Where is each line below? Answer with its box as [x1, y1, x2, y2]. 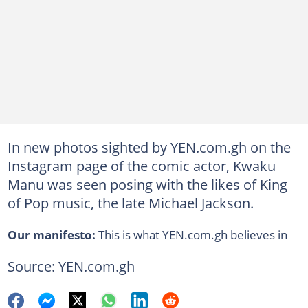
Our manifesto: [7, 225, 96, 243]
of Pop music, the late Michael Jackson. [7, 192, 254, 212]
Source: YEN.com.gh [7, 256, 135, 276]
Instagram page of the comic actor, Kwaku [7, 155, 276, 175]
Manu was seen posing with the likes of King [7, 174, 287, 194]
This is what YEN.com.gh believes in [95, 225, 287, 243]
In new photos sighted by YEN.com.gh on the [7, 137, 291, 157]
